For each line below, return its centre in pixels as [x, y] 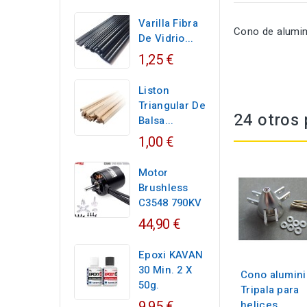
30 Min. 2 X [165, 270]
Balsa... [156, 121]
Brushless [163, 188]
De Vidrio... [166, 38]
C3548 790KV [170, 203]
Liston [154, 90]
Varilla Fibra [168, 23]
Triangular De [172, 106]
